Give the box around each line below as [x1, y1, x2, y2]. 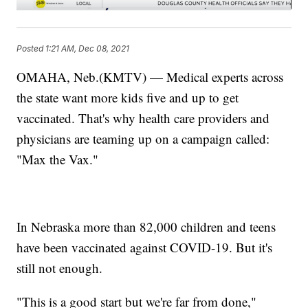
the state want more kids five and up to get [16, 89, 239, 107]
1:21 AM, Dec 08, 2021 [45, 43, 130, 54]
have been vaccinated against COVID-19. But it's [16, 239, 273, 256]
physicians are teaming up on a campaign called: [16, 130, 270, 148]
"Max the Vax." [16, 151, 99, 168]
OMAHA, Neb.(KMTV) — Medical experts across [16, 68, 284, 86]
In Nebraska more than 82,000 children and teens [16, 218, 276, 236]
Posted [16, 43, 46, 54]
